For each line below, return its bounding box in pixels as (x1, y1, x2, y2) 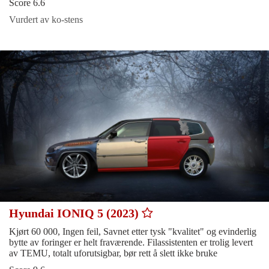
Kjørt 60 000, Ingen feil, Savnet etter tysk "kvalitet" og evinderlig (9, 226, 256, 237)
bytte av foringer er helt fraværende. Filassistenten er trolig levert (9, 237, 253, 248)
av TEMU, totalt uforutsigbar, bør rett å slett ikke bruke (9, 248, 217, 259)
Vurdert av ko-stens (9, 14, 83, 25)
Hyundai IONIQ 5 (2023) (9, 207, 142, 220)
